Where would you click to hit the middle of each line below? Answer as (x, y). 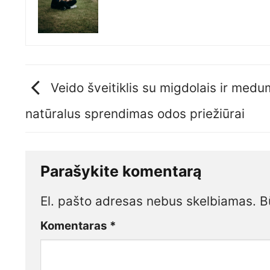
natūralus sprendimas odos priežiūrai (135, 113)
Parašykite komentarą (123, 171)
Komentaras (75, 226)
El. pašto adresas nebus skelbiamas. (148, 201)
